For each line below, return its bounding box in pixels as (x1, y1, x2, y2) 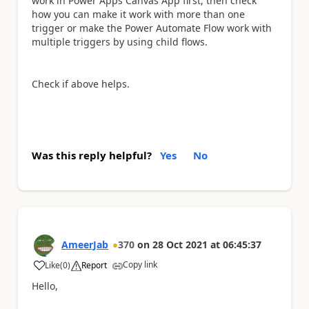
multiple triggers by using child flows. (32, 34, 208, 48)
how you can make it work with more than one (32, 7, 245, 21)
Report (81, 259, 107, 271)
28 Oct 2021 (152, 238, 208, 251)
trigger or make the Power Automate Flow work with (32, 21, 272, 34)
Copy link (123, 259, 157, 270)
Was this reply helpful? (32, 148, 152, 162)
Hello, (32, 279, 58, 292)
